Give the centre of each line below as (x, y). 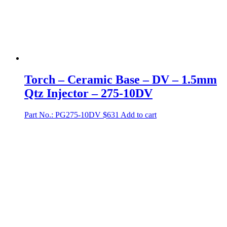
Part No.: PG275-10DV (63, 115)
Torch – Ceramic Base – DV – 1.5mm (121, 80)
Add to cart (139, 115)
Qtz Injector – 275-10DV (88, 93)
